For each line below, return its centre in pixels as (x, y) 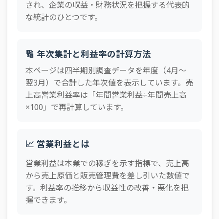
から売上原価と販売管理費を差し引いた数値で (108, 175)
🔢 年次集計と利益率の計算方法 (88, 54)
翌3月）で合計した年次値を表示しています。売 (109, 83)
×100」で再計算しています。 (77, 107)
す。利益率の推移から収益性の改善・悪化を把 (107, 188)
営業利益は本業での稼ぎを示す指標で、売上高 (107, 163)
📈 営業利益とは (57, 144)
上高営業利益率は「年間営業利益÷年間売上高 (106, 95)
